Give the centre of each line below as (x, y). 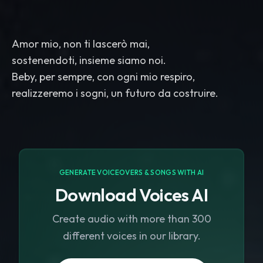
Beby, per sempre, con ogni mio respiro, (103, 77)
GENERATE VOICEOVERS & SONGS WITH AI (131, 172)
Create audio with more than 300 (131, 219)
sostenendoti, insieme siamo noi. (89, 60)
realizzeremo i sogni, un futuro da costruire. (115, 93)
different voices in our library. (131, 236)
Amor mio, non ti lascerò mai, (81, 44)
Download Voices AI (131, 195)
